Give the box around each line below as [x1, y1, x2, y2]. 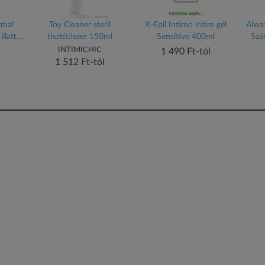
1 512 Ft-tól [55, 57, 105, 67]
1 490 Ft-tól [160, 47, 211, 56]
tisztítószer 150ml [47, 33, 113, 41]
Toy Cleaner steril [49, 21, 111, 29]
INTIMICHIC [58, 46, 102, 54]
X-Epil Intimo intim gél [144, 21, 227, 29]
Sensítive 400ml [156, 33, 215, 41]
